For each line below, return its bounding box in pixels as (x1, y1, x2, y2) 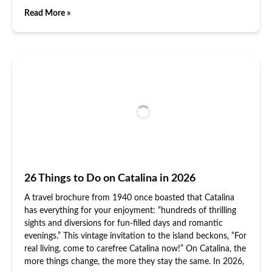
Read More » (24, 9, 70, 18)
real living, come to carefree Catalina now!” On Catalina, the (24, 245, 246, 253)
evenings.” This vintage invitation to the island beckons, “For (24, 232, 246, 240)
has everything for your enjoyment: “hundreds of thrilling (24, 206, 236, 215)
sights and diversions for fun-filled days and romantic (24, 219, 223, 228)
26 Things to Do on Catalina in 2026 (24, 173, 195, 184)
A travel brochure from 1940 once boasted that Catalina (24, 194, 234, 202)
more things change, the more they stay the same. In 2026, (24, 257, 244, 266)
